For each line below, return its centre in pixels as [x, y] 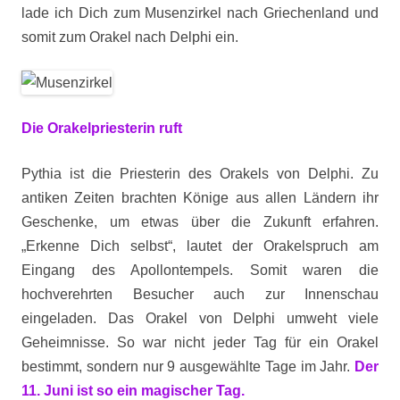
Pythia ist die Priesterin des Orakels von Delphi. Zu [200, 174]
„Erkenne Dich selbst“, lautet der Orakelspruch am [200, 246]
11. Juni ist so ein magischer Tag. [133, 391]
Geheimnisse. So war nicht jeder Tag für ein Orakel [200, 342]
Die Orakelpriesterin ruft [102, 128]
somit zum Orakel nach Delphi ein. [130, 37]
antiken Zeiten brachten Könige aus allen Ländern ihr [200, 198]
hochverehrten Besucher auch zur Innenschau [200, 294]
